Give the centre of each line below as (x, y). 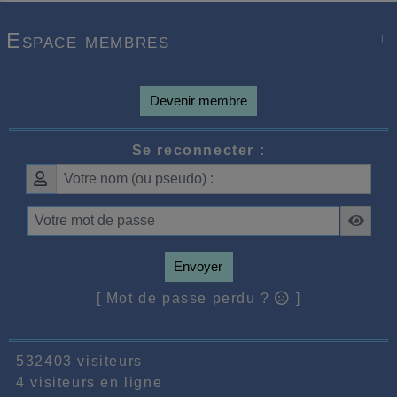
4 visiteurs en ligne (85, 382)
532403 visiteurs (74, 361)
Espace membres (88, 41)
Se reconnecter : (198, 151)
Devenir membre (198, 101)
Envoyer (198, 266)
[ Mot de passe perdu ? (186, 298)
